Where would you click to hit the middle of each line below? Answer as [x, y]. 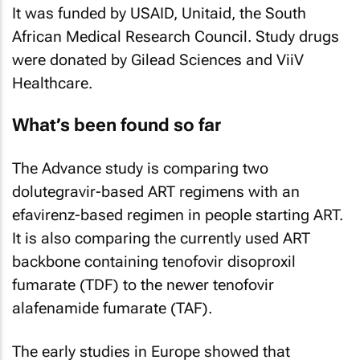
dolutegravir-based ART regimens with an [156, 191]
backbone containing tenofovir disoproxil [154, 261]
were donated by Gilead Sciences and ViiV [158, 59]
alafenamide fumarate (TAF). [112, 308]
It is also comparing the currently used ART [161, 238]
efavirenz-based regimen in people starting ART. [178, 215]
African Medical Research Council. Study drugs [176, 36]
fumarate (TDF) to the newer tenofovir [143, 284]
